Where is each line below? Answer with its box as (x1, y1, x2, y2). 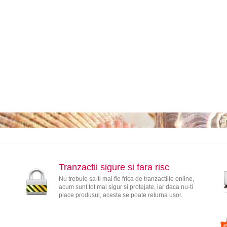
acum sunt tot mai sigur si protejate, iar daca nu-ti (58, 183, 193, 191)
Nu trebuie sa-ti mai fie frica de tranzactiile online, (58, 175, 194, 183)
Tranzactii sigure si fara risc (58, 162, 169, 173)
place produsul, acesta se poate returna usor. (58, 192, 182, 199)
